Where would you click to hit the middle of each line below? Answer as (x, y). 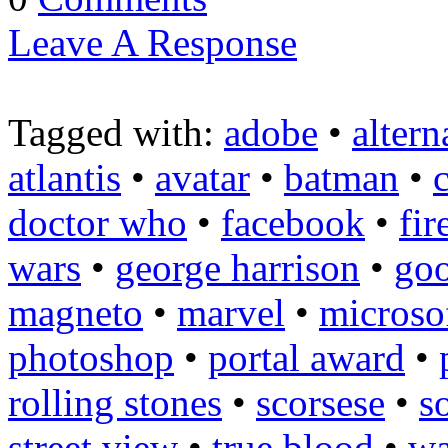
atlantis (64, 177)
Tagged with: (116, 132)
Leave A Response (152, 42)
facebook (293, 222)
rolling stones (115, 402)
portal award (306, 357)
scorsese (320, 402)
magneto (75, 312)
